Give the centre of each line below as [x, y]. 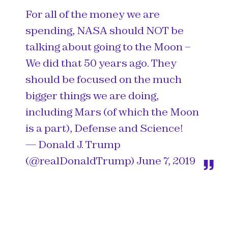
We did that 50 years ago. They [101, 63]
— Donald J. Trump [73, 144]
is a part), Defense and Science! [104, 128]
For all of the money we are [93, 14]
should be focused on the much [104, 79]
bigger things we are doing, [92, 95]
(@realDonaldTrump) [81, 161]
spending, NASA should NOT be [105, 30]
